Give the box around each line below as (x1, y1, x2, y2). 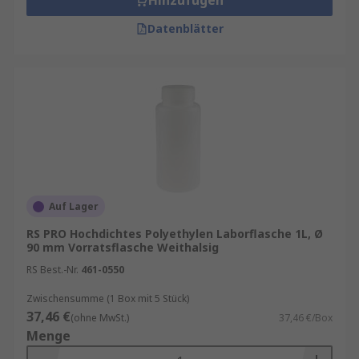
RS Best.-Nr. (26, 263, 79, 276)
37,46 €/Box (279, 311, 333, 325)
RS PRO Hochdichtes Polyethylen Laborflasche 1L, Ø (26, 226, 323, 241)
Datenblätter (147, 21, 224, 36)
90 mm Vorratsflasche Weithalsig (26, 240, 219, 255)
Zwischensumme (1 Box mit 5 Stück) (26, 292, 189, 305)
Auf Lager (49, 200, 99, 213)
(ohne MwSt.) (71, 311, 129, 325)
